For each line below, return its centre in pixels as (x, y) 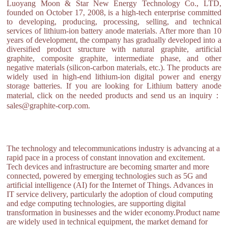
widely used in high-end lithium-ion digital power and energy (114, 77)
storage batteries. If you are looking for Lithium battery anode (114, 86)
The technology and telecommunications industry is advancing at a (113, 148)
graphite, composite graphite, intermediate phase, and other (114, 58)
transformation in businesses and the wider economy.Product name (113, 212)
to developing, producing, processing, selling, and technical (114, 22)
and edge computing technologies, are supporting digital (96, 203)
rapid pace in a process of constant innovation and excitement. (106, 158)
